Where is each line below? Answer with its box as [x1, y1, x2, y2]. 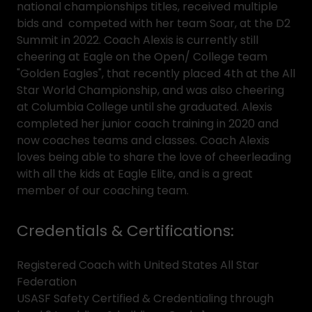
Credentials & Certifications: [17, 220, 234, 242]
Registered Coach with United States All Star [17, 257, 259, 273]
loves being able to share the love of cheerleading [17, 149, 291, 165]
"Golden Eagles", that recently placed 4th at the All [17, 65, 295, 81]
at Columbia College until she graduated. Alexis [17, 99, 272, 115]
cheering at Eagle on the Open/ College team [17, 49, 267, 65]
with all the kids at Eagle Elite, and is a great [17, 166, 253, 182]
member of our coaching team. [17, 182, 192, 198]
